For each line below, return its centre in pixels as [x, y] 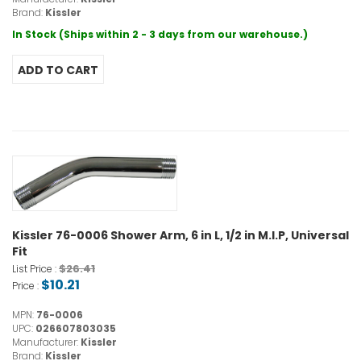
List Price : [35, 269]
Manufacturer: [46, 342]
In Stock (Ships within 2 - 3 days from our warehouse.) [160, 35]
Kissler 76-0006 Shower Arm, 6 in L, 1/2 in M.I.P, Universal [180, 236]
